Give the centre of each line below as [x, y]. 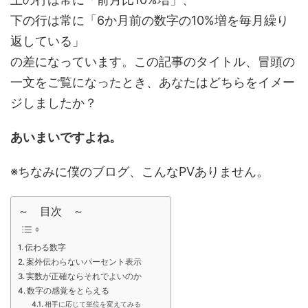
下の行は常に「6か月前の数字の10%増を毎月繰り [150, 20]
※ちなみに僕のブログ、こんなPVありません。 [140, 172]
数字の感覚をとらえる [68, 291]
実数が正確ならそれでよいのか [84, 277]
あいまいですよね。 [66, 137]
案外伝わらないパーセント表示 [84, 262]
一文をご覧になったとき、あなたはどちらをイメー [153, 82]
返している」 [47, 41]
